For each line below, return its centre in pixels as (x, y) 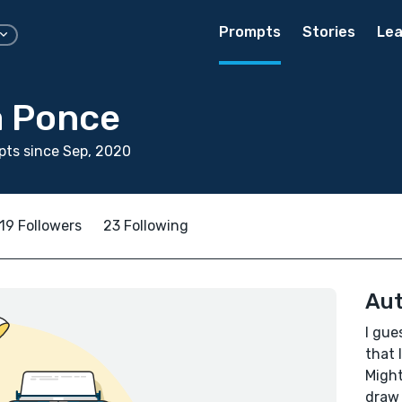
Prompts (250, 32)
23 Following (146, 226)
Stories (329, 32)
